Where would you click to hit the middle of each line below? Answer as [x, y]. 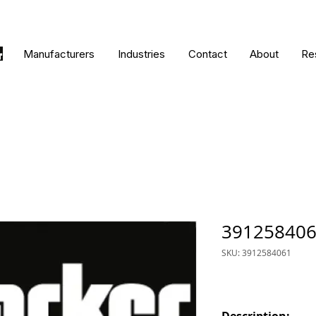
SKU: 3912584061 [256, 253]
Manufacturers [59, 54]
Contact [207, 54]
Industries [141, 54]
